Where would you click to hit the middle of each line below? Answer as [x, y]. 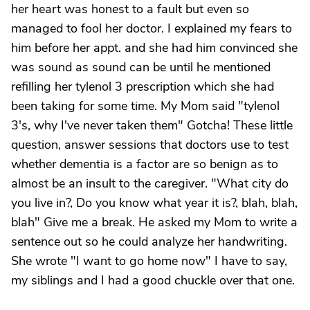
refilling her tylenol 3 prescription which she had [143, 86]
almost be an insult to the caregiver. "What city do [150, 183]
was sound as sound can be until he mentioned [141, 67]
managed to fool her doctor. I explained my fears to [152, 28]
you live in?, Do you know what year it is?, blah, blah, [154, 203]
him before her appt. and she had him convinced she [154, 48]
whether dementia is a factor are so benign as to [145, 164]
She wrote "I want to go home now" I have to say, [149, 261]
